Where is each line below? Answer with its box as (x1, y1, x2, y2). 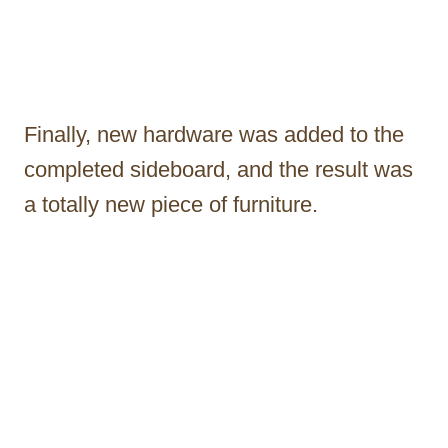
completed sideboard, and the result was (24, 156, 413, 182)
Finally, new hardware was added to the (24, 121, 404, 147)
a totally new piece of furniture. (24, 191, 318, 217)
